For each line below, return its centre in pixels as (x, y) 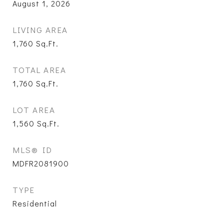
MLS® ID (32, 150)
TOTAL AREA (39, 70)
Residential (35, 203)
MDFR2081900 (41, 163)
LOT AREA (34, 110)
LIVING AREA (40, 30)
